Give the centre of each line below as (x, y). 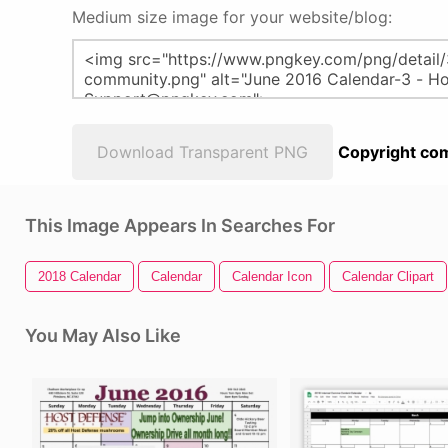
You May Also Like (103, 335)
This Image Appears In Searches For (180, 225)
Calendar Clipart (388, 276)
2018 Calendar (79, 276)
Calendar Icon (272, 276)
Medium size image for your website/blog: (232, 17)
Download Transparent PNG (202, 152)
